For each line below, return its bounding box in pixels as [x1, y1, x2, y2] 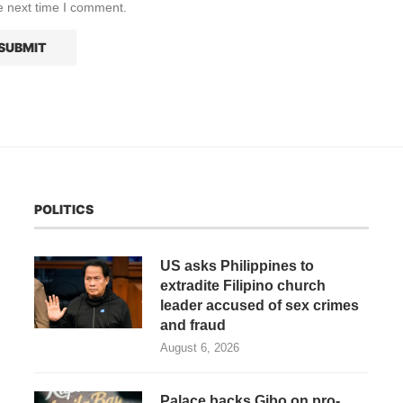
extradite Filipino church [160, 278, 326, 294]
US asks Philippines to [160, 258, 314, 274]
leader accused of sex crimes [160, 298, 359, 314]
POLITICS [34, 201, 94, 218]
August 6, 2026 [160, 341, 239, 355]
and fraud [160, 318, 226, 334]
